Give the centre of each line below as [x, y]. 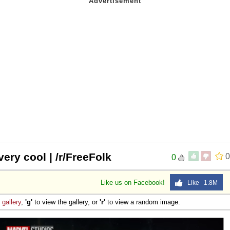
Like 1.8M [200, 183]
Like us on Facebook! [134, 182]
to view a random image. [143, 202]
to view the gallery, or [66, 202]
